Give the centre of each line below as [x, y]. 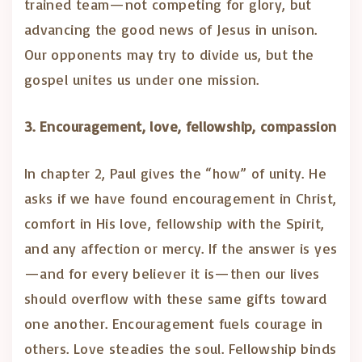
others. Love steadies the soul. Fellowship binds [181, 348]
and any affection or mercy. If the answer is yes [181, 248]
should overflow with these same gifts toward [176, 298]
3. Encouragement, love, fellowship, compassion [181, 126]
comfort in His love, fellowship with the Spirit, [175, 223]
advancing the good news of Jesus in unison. [171, 29]
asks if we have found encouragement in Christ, [181, 198]
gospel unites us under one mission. [142, 79]
